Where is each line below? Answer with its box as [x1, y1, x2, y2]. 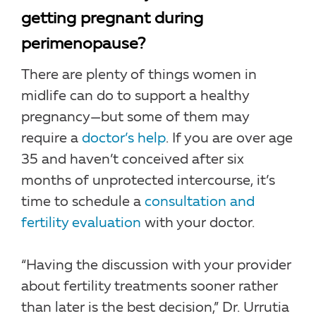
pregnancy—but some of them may [21, 110, 249, 125]
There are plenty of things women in [21, 68, 257, 83]
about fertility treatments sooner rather [21, 279, 278, 294]
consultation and [145, 195, 255, 209]
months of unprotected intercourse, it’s [21, 174, 275, 188]
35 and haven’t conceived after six [21, 152, 244, 167]
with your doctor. [141, 216, 255, 231]
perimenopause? [21, 36, 145, 53]
